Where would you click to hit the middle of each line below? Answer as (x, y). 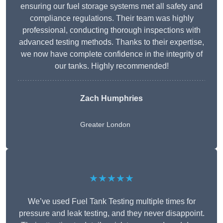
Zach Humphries (111, 99)
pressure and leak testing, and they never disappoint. (111, 214)
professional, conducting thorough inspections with (111, 30)
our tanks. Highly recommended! (111, 66)
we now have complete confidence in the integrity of (111, 54)
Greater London (105, 125)
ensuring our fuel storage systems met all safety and (111, 6)
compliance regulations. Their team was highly (111, 18)
